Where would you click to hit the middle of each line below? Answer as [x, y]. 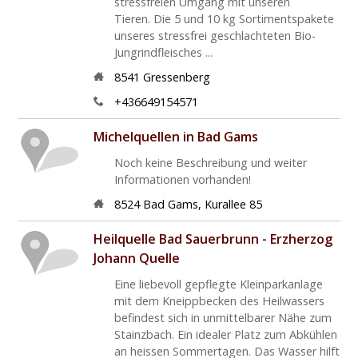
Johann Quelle [137, 258]
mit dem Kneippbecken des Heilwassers [219, 300]
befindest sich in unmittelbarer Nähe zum [223, 317]
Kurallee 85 [233, 204]
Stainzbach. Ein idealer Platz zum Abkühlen [225, 334]
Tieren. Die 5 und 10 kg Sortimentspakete [224, 18]
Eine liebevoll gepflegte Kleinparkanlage [218, 284]
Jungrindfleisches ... [163, 52]
